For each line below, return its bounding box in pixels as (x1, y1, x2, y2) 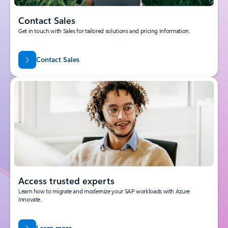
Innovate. (18, 195, 42, 204)
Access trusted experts (18, 175, 115, 187)
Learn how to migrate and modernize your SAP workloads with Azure (18, 187, 190, 195)
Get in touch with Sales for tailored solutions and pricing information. (18, 26, 190, 35)
